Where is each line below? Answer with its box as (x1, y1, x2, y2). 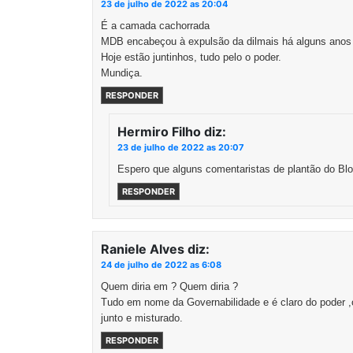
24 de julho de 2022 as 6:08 (101, 259, 221, 270)
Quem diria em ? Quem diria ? (101, 281, 238, 292)
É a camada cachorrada (101, 20, 210, 32)
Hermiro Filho (117, 124, 201, 139)
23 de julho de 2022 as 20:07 (117, 142, 244, 153)
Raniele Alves (101, 241, 184, 257)
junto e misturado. (101, 312, 183, 324)
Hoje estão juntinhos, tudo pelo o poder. (101, 51, 281, 63)
